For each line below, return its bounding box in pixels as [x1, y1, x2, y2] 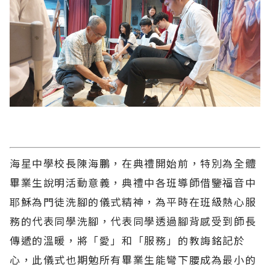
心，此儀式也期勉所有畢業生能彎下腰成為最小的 [10, 251, 257, 267]
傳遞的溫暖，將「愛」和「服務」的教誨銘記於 [10, 232, 245, 248]
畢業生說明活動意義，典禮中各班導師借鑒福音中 [10, 174, 257, 190]
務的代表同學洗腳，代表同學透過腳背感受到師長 [10, 213, 257, 228]
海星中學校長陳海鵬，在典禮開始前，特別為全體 [10, 155, 257, 171]
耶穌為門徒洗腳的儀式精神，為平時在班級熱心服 [10, 193, 257, 209]
